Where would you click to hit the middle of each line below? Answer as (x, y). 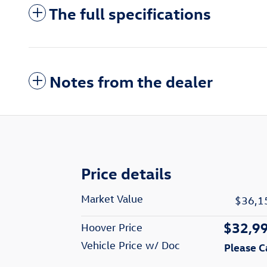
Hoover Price (112, 228)
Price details (126, 173)
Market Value (112, 199)
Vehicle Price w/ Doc (131, 246)
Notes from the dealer (131, 81)
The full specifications (130, 13)
